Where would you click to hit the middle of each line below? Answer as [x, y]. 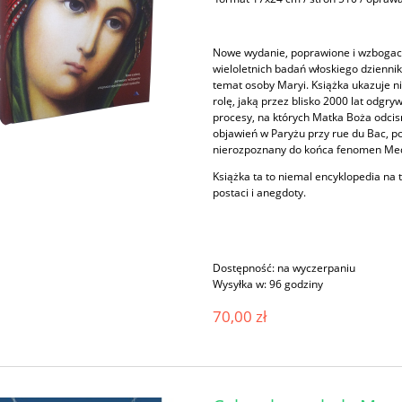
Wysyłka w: [240, 284]
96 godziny [297, 284]
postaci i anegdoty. [261, 192]
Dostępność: [244, 267]
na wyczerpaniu [317, 267]
